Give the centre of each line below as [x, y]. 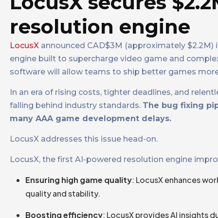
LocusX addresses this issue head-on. [84, 139]
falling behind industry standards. [76, 106]
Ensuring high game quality [79, 180]
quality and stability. [63, 194]
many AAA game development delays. [91, 119]
